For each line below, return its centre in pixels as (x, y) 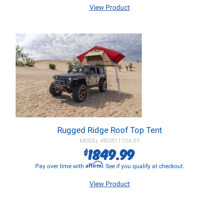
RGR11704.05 (121, 141)
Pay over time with (60, 166)
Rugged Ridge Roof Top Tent (109, 130)
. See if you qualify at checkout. (143, 166)
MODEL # (91, 141)
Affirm (94, 164)
